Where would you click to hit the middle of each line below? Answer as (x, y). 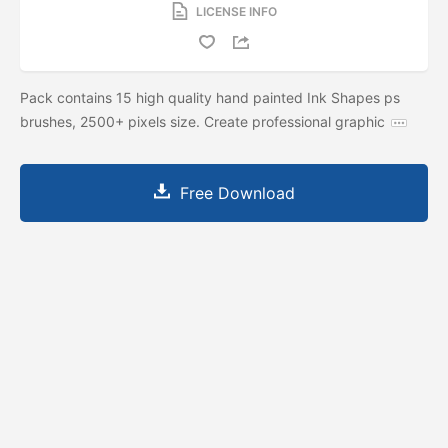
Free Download (237, 192)
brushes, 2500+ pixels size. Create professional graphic (202, 121)
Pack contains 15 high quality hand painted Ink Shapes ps (210, 97)
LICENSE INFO (236, 11)
